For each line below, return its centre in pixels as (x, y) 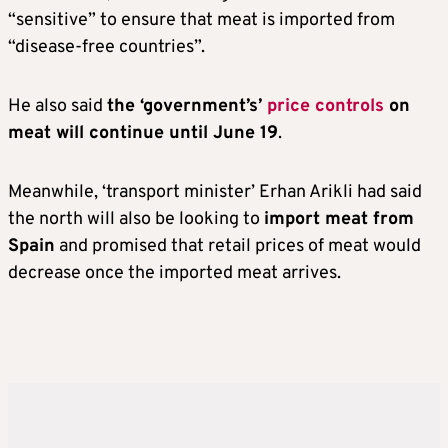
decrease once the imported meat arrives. (174, 273)
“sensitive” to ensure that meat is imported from (201, 20)
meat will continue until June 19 (143, 133)
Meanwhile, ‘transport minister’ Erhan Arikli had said (215, 192)
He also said (57, 106)
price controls (325, 106)
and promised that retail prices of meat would (238, 246)
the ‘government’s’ (187, 106)
